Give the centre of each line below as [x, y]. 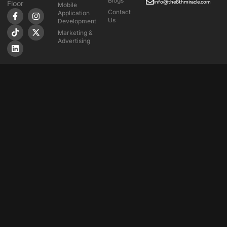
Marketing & [75, 33]
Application [73, 13]
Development [77, 21]
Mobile [67, 5]
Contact [120, 12]
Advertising [74, 41]
